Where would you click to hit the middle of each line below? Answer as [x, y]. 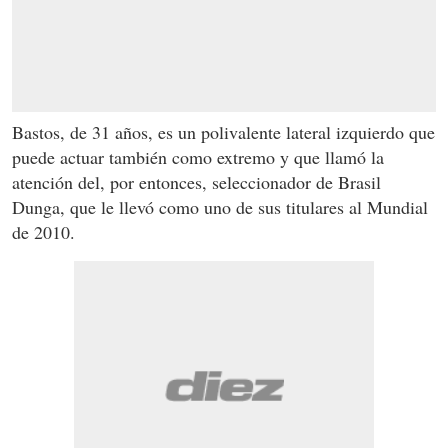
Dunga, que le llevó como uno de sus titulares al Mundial [220, 207]
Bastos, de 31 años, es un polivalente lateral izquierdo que [223, 132]
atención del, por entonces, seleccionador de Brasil [196, 182]
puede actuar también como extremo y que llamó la [198, 157]
